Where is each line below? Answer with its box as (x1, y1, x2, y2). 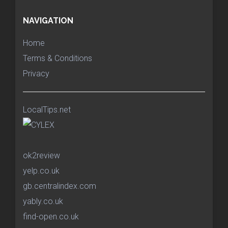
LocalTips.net (23, 105, 71, 115)
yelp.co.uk (23, 166, 60, 176)
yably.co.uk (23, 196, 63, 207)
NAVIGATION (23, 16, 73, 26)
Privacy (23, 69, 49, 79)
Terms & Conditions (23, 53, 92, 64)
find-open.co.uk (23, 212, 79, 222)
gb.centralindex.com (23, 181, 96, 191)
